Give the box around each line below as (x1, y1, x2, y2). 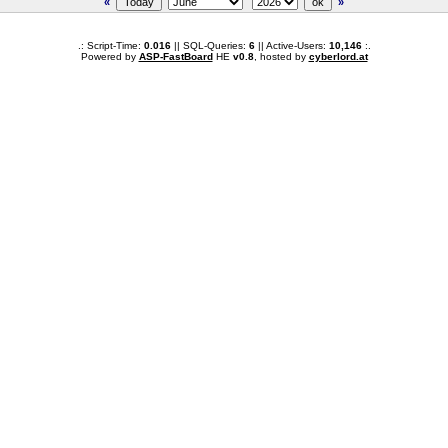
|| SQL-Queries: (170, 40, 249, 51)
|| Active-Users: (254, 40, 329, 51)
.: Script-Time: (77, 40, 144, 51)
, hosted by (253, 51, 309, 62)
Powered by (80, 51, 139, 62)
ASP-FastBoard (138, 51, 213, 62)
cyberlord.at (308, 51, 368, 62)
